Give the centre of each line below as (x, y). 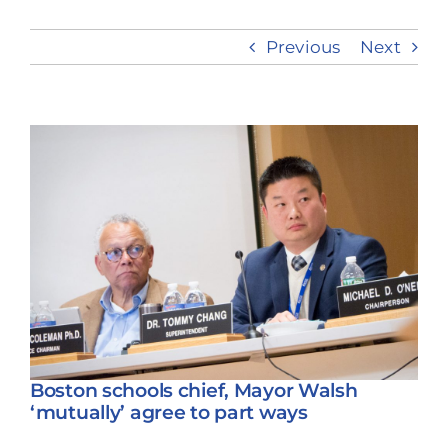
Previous (303, 47)
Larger (58, 167)
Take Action (240, 63)
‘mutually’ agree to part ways (169, 413)
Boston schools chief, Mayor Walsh (194, 391)
